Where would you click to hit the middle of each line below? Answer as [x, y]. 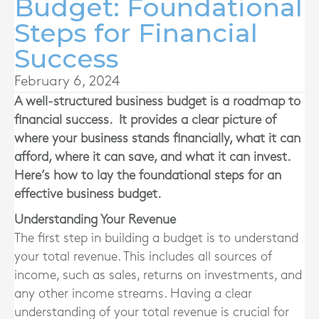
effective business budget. [88, 194]
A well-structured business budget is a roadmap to [157, 101]
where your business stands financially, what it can [157, 138]
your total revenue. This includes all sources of [143, 256]
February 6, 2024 [67, 81]
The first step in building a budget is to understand [156, 238]
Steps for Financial [136, 32]
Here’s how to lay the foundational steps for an [148, 175]
